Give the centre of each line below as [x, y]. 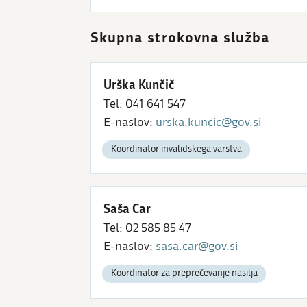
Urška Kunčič [139, 84]
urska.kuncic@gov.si [208, 122]
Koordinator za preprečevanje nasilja [184, 274]
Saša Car [127, 209]
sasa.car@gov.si [197, 247]
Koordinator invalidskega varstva [176, 150]
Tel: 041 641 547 [145, 103]
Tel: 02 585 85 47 [147, 228]
